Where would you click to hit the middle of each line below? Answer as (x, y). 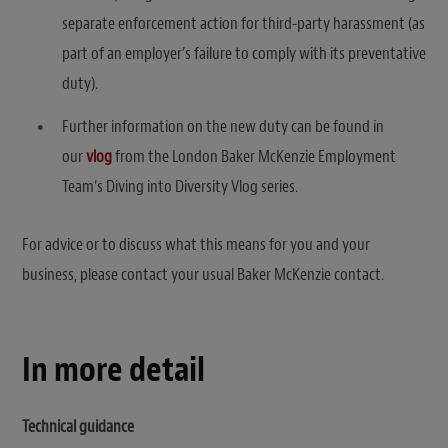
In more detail (113, 370)
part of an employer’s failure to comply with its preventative (244, 53)
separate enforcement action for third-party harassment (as (243, 23)
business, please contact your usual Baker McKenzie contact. (203, 275)
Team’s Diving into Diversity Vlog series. (180, 187)
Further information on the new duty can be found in (223, 127)
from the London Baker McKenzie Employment (254, 157)
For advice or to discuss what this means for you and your (196, 245)
